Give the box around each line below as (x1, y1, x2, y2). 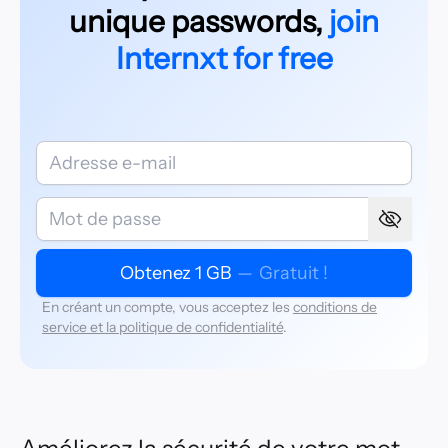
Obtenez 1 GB (120, 262, 231, 284)
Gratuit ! (259, 262, 328, 284)
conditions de (293, 298, 377, 316)
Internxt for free (115, 40, 333, 77)
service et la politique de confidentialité (42, 318, 283, 336)
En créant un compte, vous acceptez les (42, 298, 290, 316)
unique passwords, (69, 3, 323, 40)
